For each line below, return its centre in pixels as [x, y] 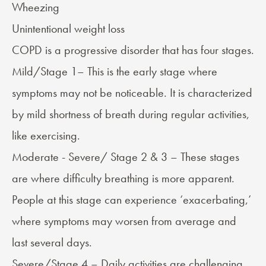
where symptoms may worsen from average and [124, 221]
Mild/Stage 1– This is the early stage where [115, 72]
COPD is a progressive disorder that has [106, 50]
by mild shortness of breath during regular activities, [131, 114]
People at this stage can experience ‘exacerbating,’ [132, 200]
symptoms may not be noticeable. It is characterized [132, 93]
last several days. [52, 243]
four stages [226, 50]
